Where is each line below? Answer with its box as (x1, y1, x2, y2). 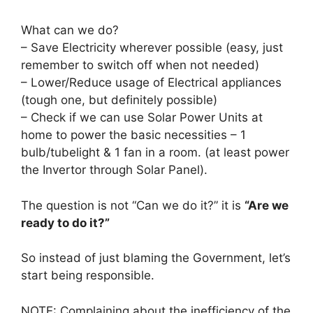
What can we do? (21, 23, 119, 37)
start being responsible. (21, 268, 154, 282)
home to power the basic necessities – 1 (21, 128, 246, 142)
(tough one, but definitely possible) (21, 93, 217, 107)
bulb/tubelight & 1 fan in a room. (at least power (21, 145, 289, 159)
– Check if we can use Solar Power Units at (21, 110, 263, 124)
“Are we (245, 198, 289, 212)
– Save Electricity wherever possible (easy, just (21, 41, 283, 54)
